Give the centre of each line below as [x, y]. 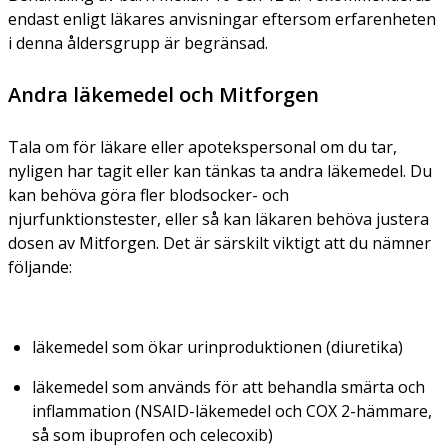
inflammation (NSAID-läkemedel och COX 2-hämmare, [232, 410]
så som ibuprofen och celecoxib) [152, 434]
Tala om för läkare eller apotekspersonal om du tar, [202, 146]
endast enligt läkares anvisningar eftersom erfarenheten [222, 18]
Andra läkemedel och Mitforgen [163, 94]
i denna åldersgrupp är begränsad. [138, 42]
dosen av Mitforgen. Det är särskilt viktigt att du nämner [219, 242]
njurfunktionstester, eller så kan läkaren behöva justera [218, 218]
